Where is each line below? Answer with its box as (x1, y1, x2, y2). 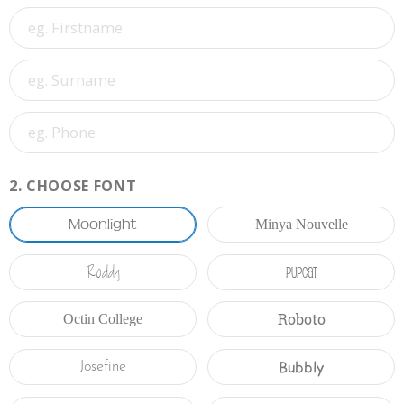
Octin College (63, 310, 142, 328)
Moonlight (69, 215, 137, 234)
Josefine (79, 359, 126, 374)
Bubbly (279, 355, 324, 377)
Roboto (277, 309, 326, 329)
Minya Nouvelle (254, 215, 348, 233)
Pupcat (285, 262, 317, 280)
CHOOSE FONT (25, 175, 137, 196)
